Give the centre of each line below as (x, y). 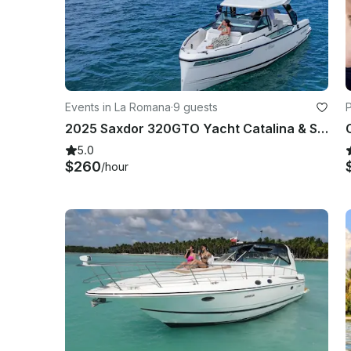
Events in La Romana (118, 107)
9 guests (195, 107)
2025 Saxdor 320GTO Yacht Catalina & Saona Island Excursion (323, 128)
